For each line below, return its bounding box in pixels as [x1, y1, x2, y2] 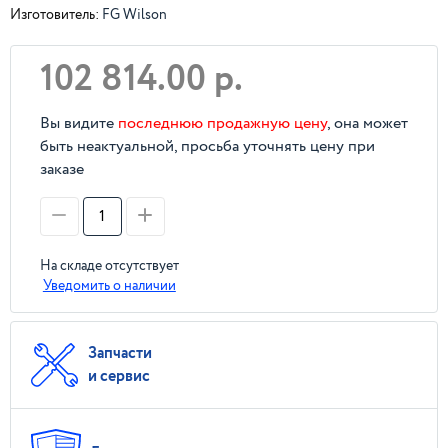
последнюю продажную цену [117, 111, 327, 135]
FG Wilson [102, 4, 167, 25]
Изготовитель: [10, 4, 99, 25]
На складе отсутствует [39, 255, 179, 276]
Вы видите [39, 111, 118, 135]
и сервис [88, 364, 150, 388]
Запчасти [88, 341, 152, 365]
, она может [326, 111, 408, 135]
